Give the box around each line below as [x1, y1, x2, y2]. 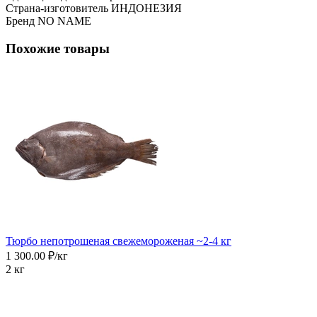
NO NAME [38, 14, 91, 27]
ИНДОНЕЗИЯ [111, 1, 182, 14]
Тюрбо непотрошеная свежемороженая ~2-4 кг [6, 235, 231, 248]
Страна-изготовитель [6, 1, 108, 14]
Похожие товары [6, 40, 110, 56]
